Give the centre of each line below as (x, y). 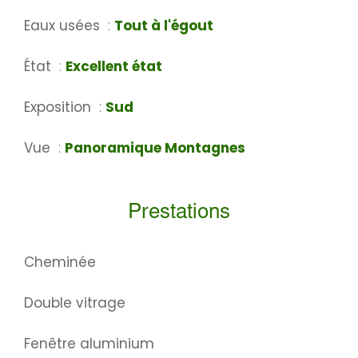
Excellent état (114, 67)
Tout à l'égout (164, 26)
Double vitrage (75, 303)
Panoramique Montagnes (155, 148)
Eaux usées (64, 26)
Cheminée (60, 263)
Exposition (60, 107)
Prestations (179, 214)
